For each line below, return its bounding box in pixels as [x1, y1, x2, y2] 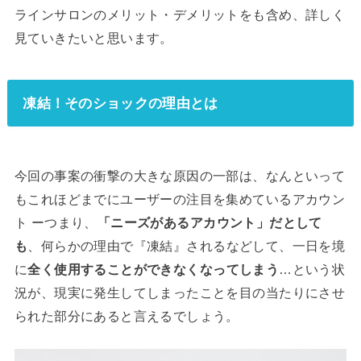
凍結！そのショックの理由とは [23, 95, 218, 112]
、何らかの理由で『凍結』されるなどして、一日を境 [27, 238, 346, 253]
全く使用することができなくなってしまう [27, 261, 280, 276]
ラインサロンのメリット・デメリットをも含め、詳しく [14, 7, 346, 23]
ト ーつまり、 [14, 214, 98, 230]
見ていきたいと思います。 [14, 31, 173, 46]
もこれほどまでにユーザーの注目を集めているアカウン [14, 191, 346, 206]
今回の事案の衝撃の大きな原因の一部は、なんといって [14, 168, 346, 183]
